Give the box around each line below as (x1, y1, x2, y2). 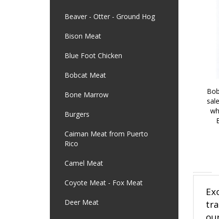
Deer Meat (65, 197, 99, 207)
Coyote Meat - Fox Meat (65, 178, 143, 187)
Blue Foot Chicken (65, 51, 122, 60)
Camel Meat (65, 158, 103, 168)
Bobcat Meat (65, 70, 106, 80)
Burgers (65, 109, 89, 119)
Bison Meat (65, 31, 101, 41)
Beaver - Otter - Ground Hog (65, 12, 155, 21)
